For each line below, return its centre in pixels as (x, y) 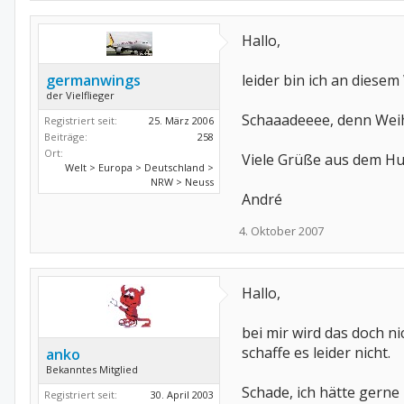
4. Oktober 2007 (281, 231)
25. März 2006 (181, 120)
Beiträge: (66, 137)
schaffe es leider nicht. (316, 353)
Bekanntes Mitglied (92, 369)
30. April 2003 (182, 395)
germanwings (93, 80)
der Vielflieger (80, 95)
